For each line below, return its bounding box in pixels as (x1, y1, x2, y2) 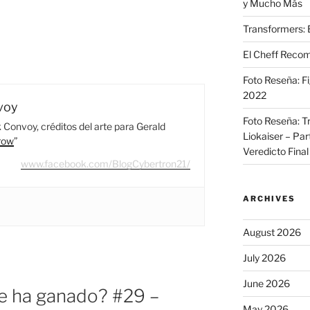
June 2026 (242, 277, 290, 289)
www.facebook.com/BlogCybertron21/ (21, 158, 191, 170)
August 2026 (242, 226, 301, 238)
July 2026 (242, 251, 286, 264)
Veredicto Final (242, 145, 309, 157)
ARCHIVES (242, 193, 295, 203)
